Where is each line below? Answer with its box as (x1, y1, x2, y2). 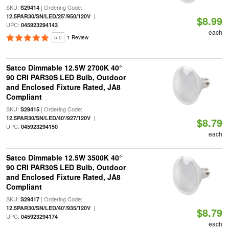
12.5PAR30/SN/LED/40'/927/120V (6, 114, 90, 122)
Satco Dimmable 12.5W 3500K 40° (6, 152, 122, 163)
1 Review (66, 34, 88, 41)
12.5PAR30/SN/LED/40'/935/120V (6, 204, 90, 212)
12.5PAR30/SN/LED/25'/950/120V (6, 12, 90, 20)
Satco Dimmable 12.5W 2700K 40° (6, 62, 122, 73)
